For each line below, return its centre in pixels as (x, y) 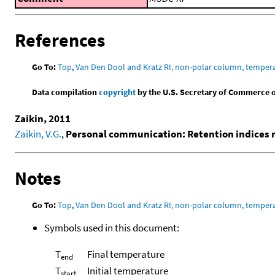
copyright (118, 92)
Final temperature (126, 254)
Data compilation (66, 92)
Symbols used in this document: (112, 228)
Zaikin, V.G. (38, 134)
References (60, 40)
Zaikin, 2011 (43, 118)
